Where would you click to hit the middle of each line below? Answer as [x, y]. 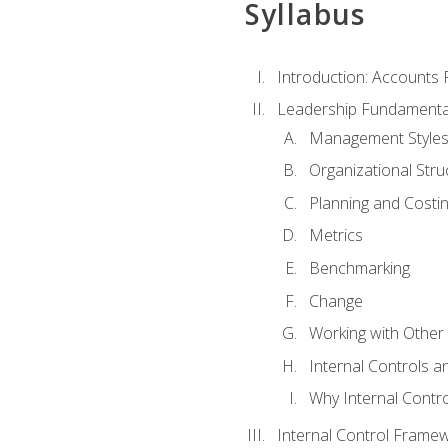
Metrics [335, 235]
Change [335, 300]
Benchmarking [359, 267]
